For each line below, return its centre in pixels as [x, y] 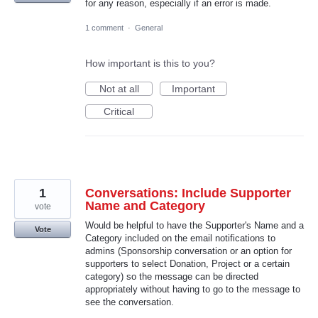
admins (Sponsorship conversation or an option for [188, 251]
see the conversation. [130, 302]
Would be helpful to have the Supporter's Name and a [194, 225]
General [149, 27]
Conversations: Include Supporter [188, 193]
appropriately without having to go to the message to [193, 289]
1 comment [104, 27]
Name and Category [145, 205]
